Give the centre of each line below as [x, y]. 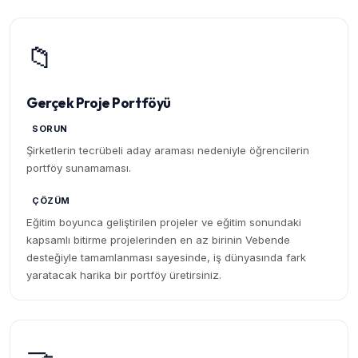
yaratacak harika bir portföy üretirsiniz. [124, 275]
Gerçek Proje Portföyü [99, 102]
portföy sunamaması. [79, 167]
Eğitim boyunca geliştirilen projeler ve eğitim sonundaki [164, 223]
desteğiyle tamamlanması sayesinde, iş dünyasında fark [166, 258]
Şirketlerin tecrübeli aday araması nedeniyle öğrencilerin [168, 150]
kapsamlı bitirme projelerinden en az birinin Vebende [158, 240]
